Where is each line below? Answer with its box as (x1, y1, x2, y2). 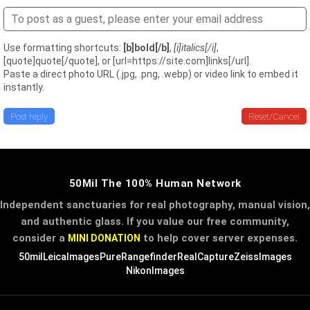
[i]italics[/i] (174, 42, 217, 53)
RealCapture (176, 251, 234, 262)
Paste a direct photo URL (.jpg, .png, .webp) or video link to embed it (3, 69, 298, 80)
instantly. (3, 82, 44, 93)
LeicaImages (42, 251, 100, 262)
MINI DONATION (68, 232, 140, 244)
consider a (12, 232, 68, 244)
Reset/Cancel (248, 111, 300, 122)
